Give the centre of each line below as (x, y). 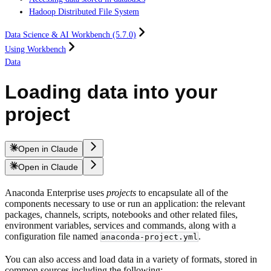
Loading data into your (111, 92)
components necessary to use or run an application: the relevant (125, 203)
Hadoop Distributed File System (84, 11)
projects (121, 192)
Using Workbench (35, 49)
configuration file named (53, 236)
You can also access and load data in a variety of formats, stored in (131, 259)
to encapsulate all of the (182, 192)
